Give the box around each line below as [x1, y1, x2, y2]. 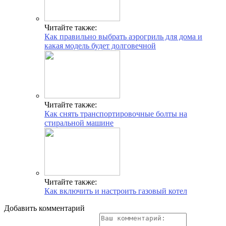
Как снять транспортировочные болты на [44, 109, 187, 119]
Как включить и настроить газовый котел [44, 187, 187, 196]
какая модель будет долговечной [44, 41, 156, 50]
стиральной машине [44, 119, 114, 128]
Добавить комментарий [4, 204, 85, 213]
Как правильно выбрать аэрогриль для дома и [44, 32, 202, 41]
